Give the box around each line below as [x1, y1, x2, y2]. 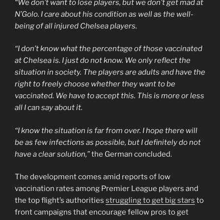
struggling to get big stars [106, 196, 195, 205]
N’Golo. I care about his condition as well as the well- [15, 9, 193, 19]
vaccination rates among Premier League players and [15, 184, 198, 193]
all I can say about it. [15, 103, 82, 112]
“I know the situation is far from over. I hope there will [15, 126, 197, 135]
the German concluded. [91, 149, 172, 159]
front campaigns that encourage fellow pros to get [15, 208, 189, 217]
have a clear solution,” [15, 149, 91, 159]
